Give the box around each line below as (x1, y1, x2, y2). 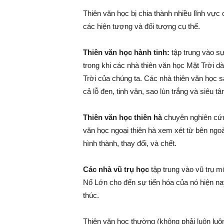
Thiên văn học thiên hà (82, 112, 162, 121)
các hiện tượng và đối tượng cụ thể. (82, 21, 200, 30)
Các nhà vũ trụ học (82, 164, 149, 173)
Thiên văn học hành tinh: (82, 47, 169, 56)
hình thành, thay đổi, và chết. (82, 138, 176, 147)
